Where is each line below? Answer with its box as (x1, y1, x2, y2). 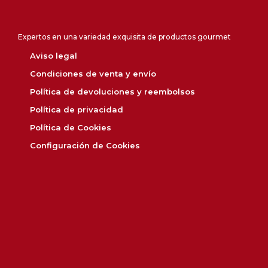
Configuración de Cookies (30, 140, 140, 150)
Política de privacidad (30, 104, 123, 114)
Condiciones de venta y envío (30, 68, 156, 78)
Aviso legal (30, 50, 77, 60)
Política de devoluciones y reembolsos (30, 86, 195, 96)
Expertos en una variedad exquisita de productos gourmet (18, 32, 231, 41)
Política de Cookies (30, 122, 111, 132)
